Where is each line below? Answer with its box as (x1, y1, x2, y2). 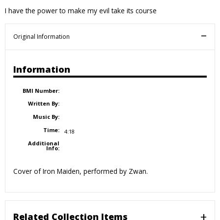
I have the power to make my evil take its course (5, 5, 157, 15)
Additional (27, 139, 59, 147)
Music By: (32, 113, 59, 121)
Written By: (27, 100, 59, 108)
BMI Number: (22, 86, 59, 94)
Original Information (13, 32, 70, 41)
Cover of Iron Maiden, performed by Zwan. (13, 166, 148, 176)
